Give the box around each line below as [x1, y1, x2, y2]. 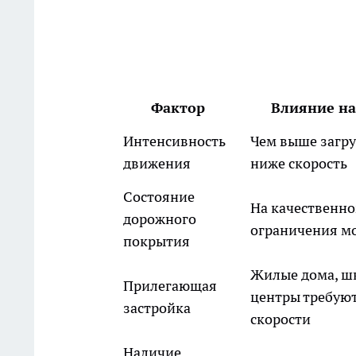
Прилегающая [123, 277, 217, 296]
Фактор [151, 99, 206, 118]
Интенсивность [123, 132, 226, 151]
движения [123, 154, 191, 173]
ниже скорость [250, 154, 347, 173]
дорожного [123, 210, 196, 229]
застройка [123, 299, 191, 318]
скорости [250, 310, 311, 329]
